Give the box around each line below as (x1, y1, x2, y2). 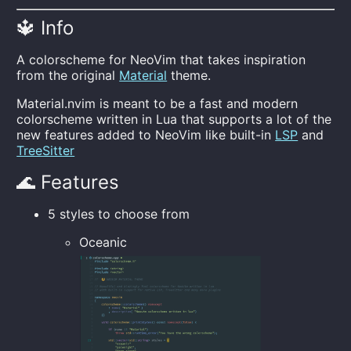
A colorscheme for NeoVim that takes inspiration (16, 52, 306, 67)
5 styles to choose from (48, 206, 190, 222)
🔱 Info (16, 16, 74, 39)
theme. (167, 67, 212, 83)
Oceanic (79, 234, 128, 250)
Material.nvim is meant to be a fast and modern (16, 96, 299, 111)
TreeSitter (16, 143, 75, 158)
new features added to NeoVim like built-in (16, 127, 276, 143)
